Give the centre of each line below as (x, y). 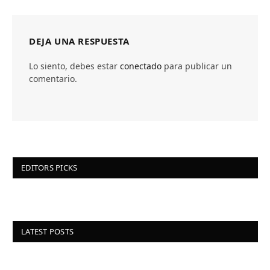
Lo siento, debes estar (74, 66)
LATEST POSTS (48, 232)
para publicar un (197, 66)
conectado (141, 66)
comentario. (53, 79)
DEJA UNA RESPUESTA (79, 41)
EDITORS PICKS (49, 168)
